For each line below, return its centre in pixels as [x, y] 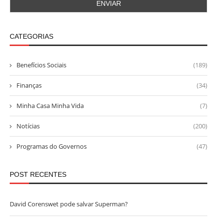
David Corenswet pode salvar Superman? [69, 204]
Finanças [29, 85]
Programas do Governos [52, 147]
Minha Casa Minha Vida [50, 106]
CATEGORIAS [31, 37]
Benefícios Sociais [41, 65]
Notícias [28, 126]
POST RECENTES [38, 175]
